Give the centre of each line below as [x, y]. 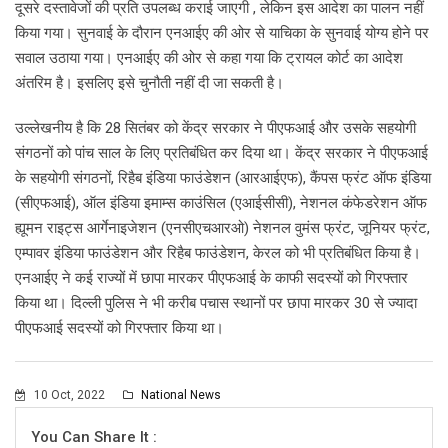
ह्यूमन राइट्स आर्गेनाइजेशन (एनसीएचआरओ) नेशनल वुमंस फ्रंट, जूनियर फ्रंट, [222, 228]
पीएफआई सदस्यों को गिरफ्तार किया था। [119, 328]
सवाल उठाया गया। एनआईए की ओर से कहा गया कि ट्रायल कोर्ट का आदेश [209, 58]
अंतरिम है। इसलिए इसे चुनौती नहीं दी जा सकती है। [149, 83]
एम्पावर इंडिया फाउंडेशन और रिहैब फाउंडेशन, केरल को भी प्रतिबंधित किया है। [218, 253]
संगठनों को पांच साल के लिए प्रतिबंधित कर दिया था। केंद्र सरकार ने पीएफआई [221, 153]
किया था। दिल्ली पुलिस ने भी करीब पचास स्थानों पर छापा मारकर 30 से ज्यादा [216, 303]
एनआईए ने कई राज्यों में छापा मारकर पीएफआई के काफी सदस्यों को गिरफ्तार [211, 278]
